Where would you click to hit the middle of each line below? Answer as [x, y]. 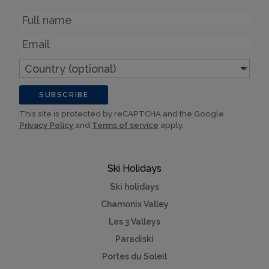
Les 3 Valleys [134, 222]
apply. [171, 125]
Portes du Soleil [134, 257]
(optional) [41, 75]
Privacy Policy [46, 125]
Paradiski [134, 239]
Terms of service [125, 125]
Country [38, 64]
